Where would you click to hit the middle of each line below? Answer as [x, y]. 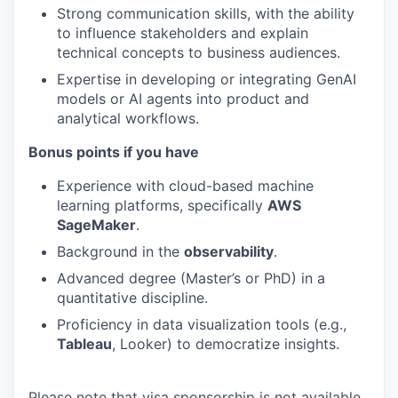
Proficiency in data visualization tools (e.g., [202, 324]
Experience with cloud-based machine [185, 186]
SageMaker [96, 225]
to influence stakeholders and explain [183, 33]
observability [229, 251]
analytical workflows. [128, 118]
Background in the [120, 251]
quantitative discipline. [132, 298]
